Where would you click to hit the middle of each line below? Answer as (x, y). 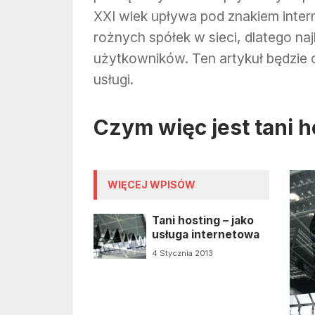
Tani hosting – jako (202, 221)
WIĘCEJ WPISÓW (152, 185)
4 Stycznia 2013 (182, 253)
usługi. (114, 79)
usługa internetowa (205, 235)
